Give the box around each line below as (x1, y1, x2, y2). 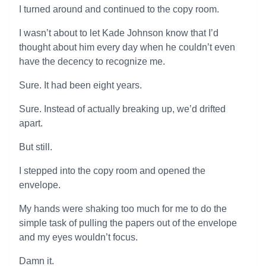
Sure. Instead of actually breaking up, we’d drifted (19, 104, 226, 114)
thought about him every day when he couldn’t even (19, 42, 235, 52)
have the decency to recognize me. (19, 56, 165, 66)
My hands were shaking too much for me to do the (19, 204, 227, 214)
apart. (19, 118, 43, 128)
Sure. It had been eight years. (19, 80, 142, 90)
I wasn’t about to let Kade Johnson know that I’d (19, 28, 218, 38)
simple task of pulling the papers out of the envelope (19, 218, 237, 228)
